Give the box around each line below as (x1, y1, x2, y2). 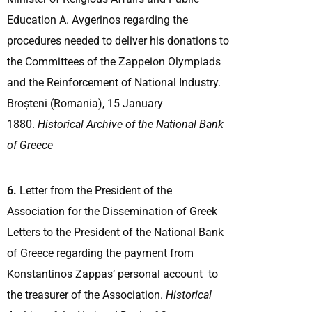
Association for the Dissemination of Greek (7, 204, 217, 218)
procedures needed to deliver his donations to (7, 33, 229, 47)
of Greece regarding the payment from (7, 246, 196, 260)
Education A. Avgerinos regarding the (7, 13, 188, 26)
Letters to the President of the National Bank (7, 225, 224, 239)
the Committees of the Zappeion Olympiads (7, 54, 221, 68)
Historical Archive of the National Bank (38, 117, 224, 131)
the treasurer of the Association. (7, 288, 166, 302)
